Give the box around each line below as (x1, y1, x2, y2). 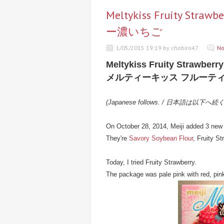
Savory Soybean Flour (129, 134, 193, 142)
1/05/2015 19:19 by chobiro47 (116, 44, 199, 51)
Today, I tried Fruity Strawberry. (106, 158, 196, 166)
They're (106, 134, 129, 142)
